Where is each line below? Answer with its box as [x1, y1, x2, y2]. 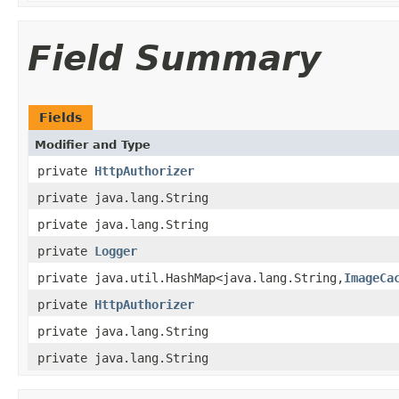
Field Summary [28, 37, 321, 78]
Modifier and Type [35, 137, 151, 151]
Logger [94, 243, 137, 258]
